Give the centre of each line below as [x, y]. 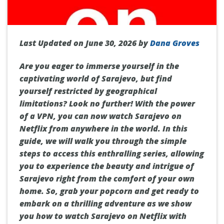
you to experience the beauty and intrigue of [107, 166]
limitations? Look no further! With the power [107, 103]
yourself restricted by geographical [88, 91]
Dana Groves [175, 43]
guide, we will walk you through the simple [103, 141]
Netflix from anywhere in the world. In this [103, 128]
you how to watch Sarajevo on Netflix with [103, 216]
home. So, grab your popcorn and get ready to [109, 191]
